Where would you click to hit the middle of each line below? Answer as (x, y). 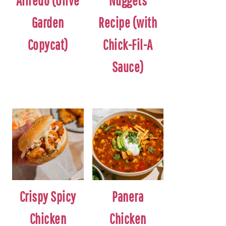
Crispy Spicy (48, 196)
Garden (48, 23)
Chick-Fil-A (128, 45)
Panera (128, 196)
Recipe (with (128, 23)
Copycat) (48, 45)
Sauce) (128, 67)
